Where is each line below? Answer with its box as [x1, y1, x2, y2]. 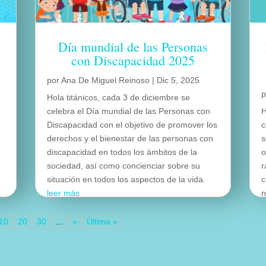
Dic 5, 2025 [157, 75, 200, 85]
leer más [47, 188, 80, 198]
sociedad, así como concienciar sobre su [47, 161, 201, 171]
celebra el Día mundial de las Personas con [47, 106, 211, 116]
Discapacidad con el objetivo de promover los [47, 120, 218, 130]
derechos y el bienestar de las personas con [47, 134, 214, 144]
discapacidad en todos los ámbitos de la [47, 147, 198, 157]
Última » [87, 217, 118, 227]
